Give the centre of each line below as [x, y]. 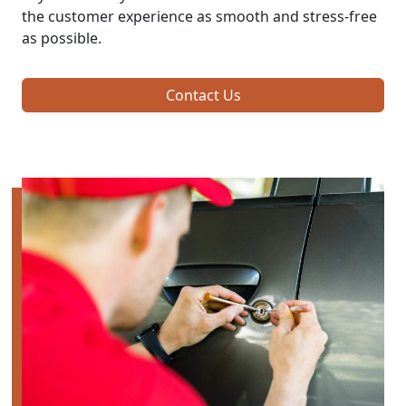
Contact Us [203, 95]
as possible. [62, 38]
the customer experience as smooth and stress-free [199, 16]
